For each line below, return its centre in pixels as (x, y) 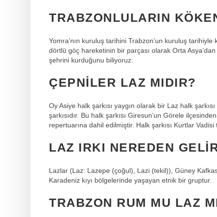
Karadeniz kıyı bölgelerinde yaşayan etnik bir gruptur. (130, 180)
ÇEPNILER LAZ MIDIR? (123, 82)
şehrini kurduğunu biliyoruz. (91, 60)
